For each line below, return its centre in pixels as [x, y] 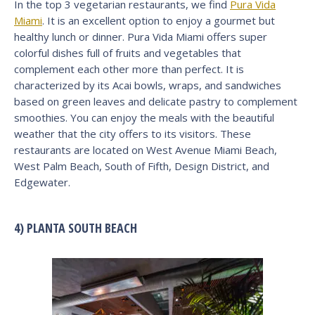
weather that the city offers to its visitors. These [133, 133]
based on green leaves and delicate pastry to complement [156, 101]
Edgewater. [42, 182]
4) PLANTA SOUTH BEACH [76, 227]
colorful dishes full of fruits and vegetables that [128, 52]
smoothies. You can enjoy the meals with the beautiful [144, 117]
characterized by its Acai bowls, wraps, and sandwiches [148, 85]
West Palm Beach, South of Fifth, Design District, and [142, 166]
